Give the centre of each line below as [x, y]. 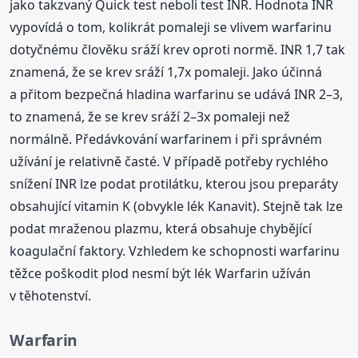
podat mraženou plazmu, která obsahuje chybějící [161, 228]
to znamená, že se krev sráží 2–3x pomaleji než [150, 116]
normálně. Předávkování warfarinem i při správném [166, 139]
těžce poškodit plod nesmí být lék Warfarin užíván [161, 273]
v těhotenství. [51, 295]
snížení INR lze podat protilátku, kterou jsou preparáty [174, 183]
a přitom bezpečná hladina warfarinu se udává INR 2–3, [177, 94]
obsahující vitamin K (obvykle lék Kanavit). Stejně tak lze [177, 206]
